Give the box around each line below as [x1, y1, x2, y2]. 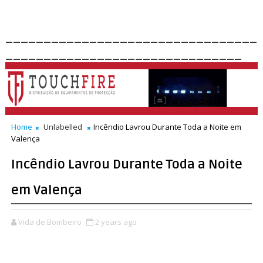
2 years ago [95, 217, 137, 227]
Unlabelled [41, 122, 84, 132]
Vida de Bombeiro [18, 217, 82, 227]
